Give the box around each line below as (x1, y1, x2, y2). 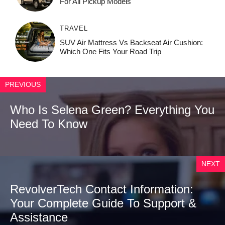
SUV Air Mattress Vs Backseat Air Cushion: (59, 38, 203, 47)
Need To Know (10, 117, 87, 131)
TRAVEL (59, 25, 88, 33)
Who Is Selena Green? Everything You (10, 103, 214, 117)
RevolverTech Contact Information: (10, 182, 193, 196)
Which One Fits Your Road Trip (59, 47, 161, 56)
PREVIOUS (5, 80, 41, 89)
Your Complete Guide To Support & (10, 196, 196, 210)
